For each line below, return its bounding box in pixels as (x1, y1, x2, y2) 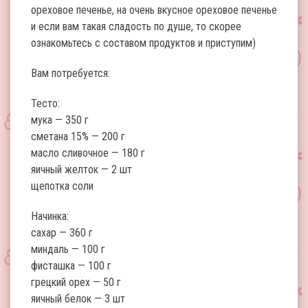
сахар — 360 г (31, 226, 93, 239)
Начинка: (31, 210, 69, 223)
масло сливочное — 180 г (31, 146, 145, 159)
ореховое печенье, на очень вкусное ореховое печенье (31, 3, 277, 16)
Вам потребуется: (31, 67, 110, 80)
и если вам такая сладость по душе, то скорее (31, 20, 241, 33)
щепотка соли (31, 179, 93, 192)
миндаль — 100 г (31, 243, 105, 256)
